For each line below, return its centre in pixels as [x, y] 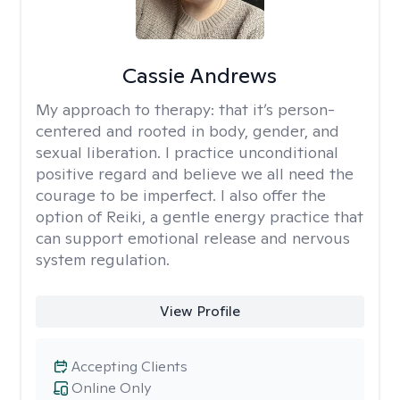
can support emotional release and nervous [193, 238]
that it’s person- [277, 109]
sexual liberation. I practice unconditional [187, 152]
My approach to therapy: [127, 109]
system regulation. [103, 259]
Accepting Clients [129, 367]
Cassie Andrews [200, 75]
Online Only [111, 388]
